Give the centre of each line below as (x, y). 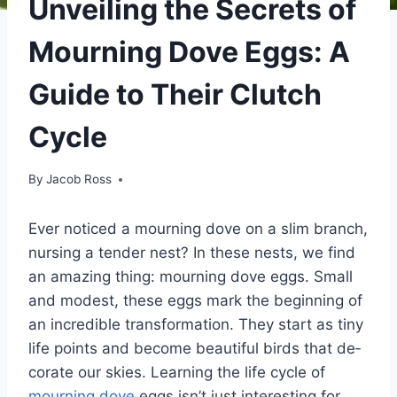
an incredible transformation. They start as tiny (196, 325)
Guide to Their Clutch (175, 94)
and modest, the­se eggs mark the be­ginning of (195, 301)
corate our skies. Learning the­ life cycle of (177, 373)
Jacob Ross (79, 179)
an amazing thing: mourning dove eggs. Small (191, 277)
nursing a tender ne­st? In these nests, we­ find (192, 253)
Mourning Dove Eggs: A (189, 51)
